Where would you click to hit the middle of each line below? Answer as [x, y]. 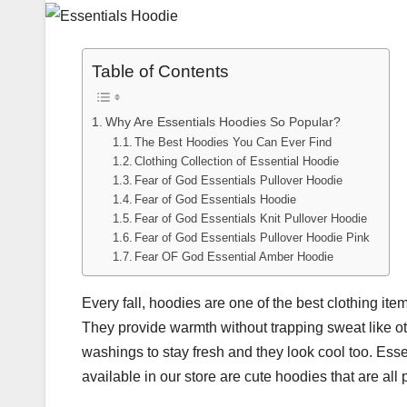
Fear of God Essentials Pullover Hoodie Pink [253, 238]
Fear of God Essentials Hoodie [216, 200]
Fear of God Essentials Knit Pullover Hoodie [251, 219]
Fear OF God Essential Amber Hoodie [234, 257]
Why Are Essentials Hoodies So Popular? [223, 122]
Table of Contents [160, 72]
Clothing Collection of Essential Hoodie [237, 162]
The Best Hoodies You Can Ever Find [233, 143]
